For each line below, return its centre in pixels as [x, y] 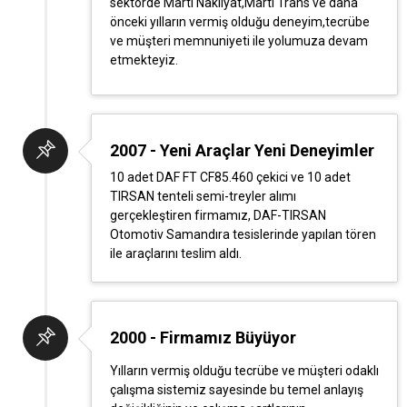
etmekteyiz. [144, 60]
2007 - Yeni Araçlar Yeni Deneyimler [242, 150]
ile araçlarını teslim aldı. [176, 253]
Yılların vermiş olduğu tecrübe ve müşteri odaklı [244, 371]
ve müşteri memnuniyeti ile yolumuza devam [239, 41]
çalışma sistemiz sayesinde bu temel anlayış [237, 390]
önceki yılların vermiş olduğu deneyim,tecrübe [240, 22]
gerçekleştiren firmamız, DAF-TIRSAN [218, 215]
